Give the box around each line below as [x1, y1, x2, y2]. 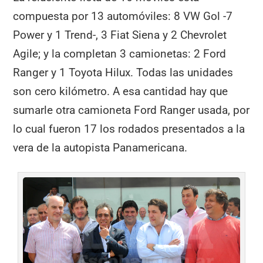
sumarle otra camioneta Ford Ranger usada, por [13, 103, 250, 117]
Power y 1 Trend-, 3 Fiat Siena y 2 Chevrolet [13, 28, 227, 42]
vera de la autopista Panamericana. [13, 141, 188, 155]
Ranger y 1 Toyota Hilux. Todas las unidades [13, 66, 234, 80]
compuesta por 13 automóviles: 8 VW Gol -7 [13, 9, 233, 23]
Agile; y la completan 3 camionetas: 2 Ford [13, 47, 227, 61]
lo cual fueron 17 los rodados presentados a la [13, 122, 245, 136]
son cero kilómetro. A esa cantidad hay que [13, 85, 228, 99]
